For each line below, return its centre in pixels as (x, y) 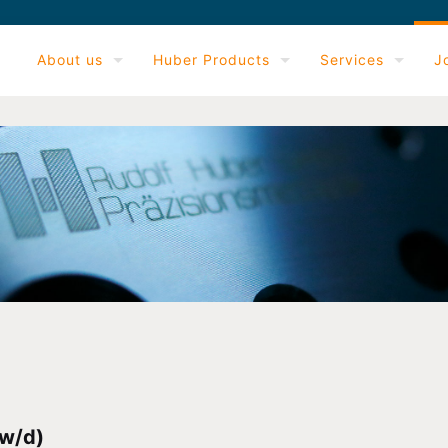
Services (352, 59)
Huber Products (211, 59)
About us (70, 59)
